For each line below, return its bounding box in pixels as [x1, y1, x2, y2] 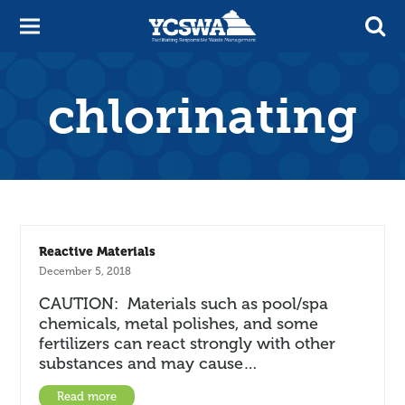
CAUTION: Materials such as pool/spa [39, 294, 329, 314]
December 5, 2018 [39, 265, 132, 278]
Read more [57, 390, 118, 403]
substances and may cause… [39, 353, 259, 373]
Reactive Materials [39, 244, 156, 259]
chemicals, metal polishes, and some [39, 314, 319, 334]
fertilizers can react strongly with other [39, 334, 336, 353]
